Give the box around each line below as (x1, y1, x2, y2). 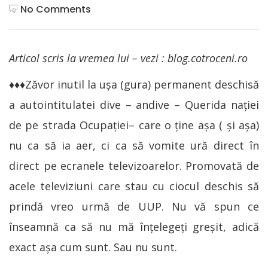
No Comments (20, 2, 91, 16)
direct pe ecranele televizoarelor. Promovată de (9, 158, 259, 173)
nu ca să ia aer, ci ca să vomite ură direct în (9, 138, 259, 153)
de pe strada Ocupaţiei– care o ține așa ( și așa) (9, 117, 259, 132)
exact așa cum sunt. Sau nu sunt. (9, 239, 177, 254)
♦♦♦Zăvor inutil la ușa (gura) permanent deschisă (9, 77, 259, 92)
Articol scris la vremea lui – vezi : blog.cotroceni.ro (9, 50, 248, 65)
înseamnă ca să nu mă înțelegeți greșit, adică (9, 219, 259, 234)
